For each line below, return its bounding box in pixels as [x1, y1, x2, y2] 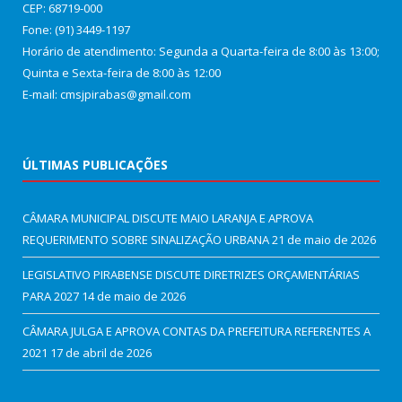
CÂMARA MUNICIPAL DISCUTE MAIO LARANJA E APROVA [22, 209, 313, 226]
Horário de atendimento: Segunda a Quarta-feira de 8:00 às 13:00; [22, 42, 380, 59]
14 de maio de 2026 [82, 287, 186, 304]
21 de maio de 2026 [272, 231, 376, 248]
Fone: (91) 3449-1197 [22, 21, 130, 38]
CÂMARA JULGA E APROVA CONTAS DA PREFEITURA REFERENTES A [22, 322, 371, 339]
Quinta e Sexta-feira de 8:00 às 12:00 [22, 64, 221, 81]
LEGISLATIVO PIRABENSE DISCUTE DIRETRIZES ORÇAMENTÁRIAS [22, 266, 360, 283]
